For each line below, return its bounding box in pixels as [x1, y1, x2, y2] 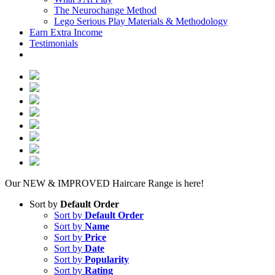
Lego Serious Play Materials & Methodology [54, 16, 228, 27]
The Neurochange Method [54, 5, 157, 16]
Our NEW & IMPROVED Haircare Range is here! [5, 178, 204, 189]
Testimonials [29, 38, 78, 49]
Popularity [85, 254, 129, 265]
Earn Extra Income [29, 27, 103, 38]
